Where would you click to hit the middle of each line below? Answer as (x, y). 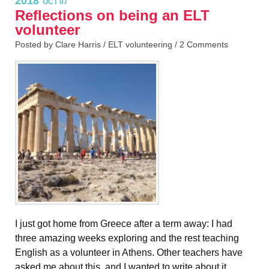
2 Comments (204, 45)
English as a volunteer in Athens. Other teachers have (129, 253)
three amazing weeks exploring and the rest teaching (127, 238)
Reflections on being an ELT (112, 16)
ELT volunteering (140, 45)
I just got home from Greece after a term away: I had (124, 224)
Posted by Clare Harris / (62, 45)
